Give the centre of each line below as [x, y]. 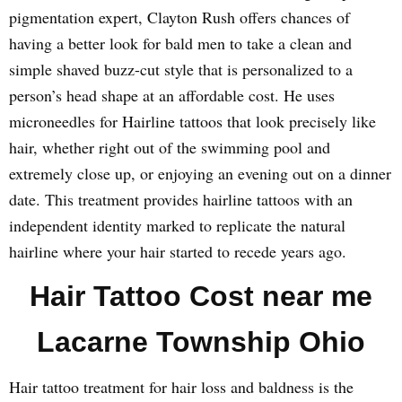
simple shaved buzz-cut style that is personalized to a [181, 69]
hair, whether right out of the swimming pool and [170, 147]
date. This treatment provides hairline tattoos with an [181, 199]
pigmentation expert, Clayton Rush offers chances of [179, 17]
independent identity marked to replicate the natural [177, 225]
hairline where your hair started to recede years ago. [178, 251]
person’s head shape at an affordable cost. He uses [172, 95]
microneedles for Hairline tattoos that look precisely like [192, 121]
